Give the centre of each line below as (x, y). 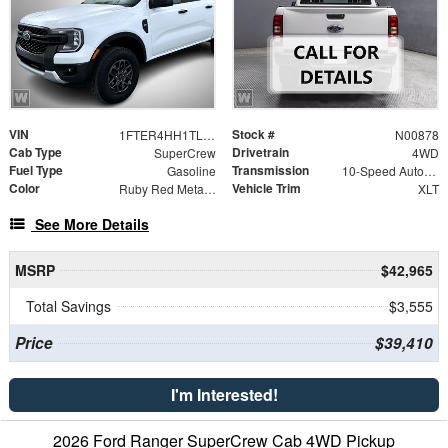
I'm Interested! (224, 394)
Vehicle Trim (266, 188)
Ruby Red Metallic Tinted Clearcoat (209, 188)
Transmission (270, 170)
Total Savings (68, 306)
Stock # (253, 134)
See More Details (92, 224)
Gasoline (191, 170)
